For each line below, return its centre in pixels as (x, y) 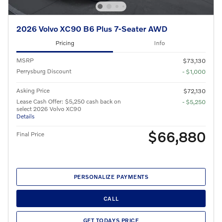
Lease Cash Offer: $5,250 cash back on (69, 101)
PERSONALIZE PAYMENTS (111, 177)
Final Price (30, 134)
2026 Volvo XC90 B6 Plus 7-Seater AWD (92, 28)
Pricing (65, 43)
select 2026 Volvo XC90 (49, 109)
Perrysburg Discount (44, 71)
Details (26, 116)
